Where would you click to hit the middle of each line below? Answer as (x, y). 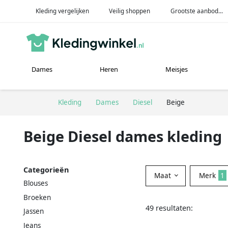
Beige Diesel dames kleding (123, 136)
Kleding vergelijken (62, 11)
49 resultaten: (169, 208)
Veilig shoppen (130, 11)
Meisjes (177, 69)
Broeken (37, 197)
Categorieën (46, 169)
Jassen (34, 211)
